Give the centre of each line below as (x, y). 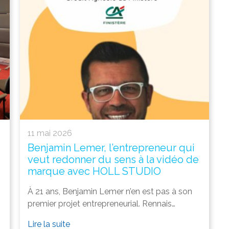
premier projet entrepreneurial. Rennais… (101, 203)
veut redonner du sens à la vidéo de (113, 159)
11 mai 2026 (50, 133)
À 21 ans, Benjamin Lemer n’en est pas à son (110, 191)
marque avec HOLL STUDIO (94, 171)
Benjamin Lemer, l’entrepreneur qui (111, 147)
